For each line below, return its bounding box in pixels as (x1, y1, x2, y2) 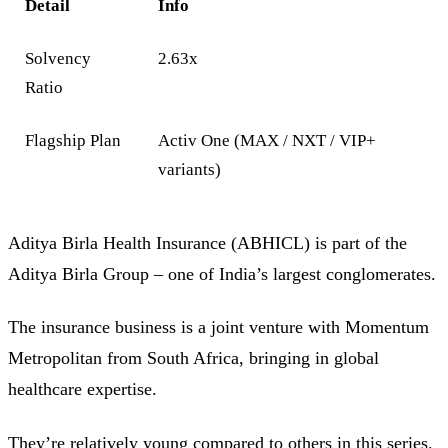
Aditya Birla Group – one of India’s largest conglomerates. (8, 263, 436, 284)
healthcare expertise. (8, 379, 157, 400)
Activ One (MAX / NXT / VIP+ (158, 131, 377, 151)
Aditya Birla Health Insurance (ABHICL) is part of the (8, 232, 407, 253)
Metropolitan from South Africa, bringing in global (8, 348, 379, 369)
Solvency (25, 49, 92, 69)
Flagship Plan (25, 131, 122, 151)
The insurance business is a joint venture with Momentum (8, 317, 429, 338)
